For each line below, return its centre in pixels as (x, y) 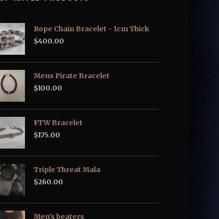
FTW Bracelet (58, 123)
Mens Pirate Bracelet (72, 76)
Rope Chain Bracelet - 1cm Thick (91, 29)
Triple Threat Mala (67, 170)
